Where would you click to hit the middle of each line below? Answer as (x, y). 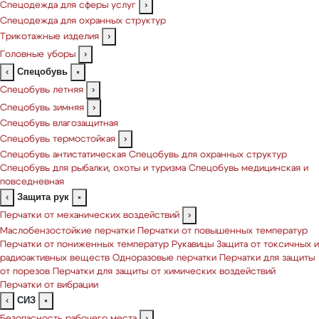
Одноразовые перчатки (164, 258)
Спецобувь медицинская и (249, 168)
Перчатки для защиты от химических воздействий (164, 272)
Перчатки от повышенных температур (223, 231)
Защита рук (43, 197)
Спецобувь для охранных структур (208, 155)
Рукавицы (193, 245)
